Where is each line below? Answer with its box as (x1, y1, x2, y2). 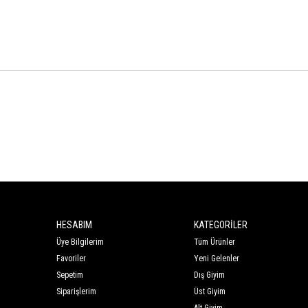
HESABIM (56, 219, 92, 231)
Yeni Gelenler (193, 254, 239, 264)
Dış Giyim (193, 270, 225, 280)
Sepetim (56, 270, 83, 280)
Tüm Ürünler (193, 237, 235, 247)
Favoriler (56, 254, 86, 264)
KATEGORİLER (193, 219, 247, 231)
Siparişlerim (56, 287, 96, 297)
